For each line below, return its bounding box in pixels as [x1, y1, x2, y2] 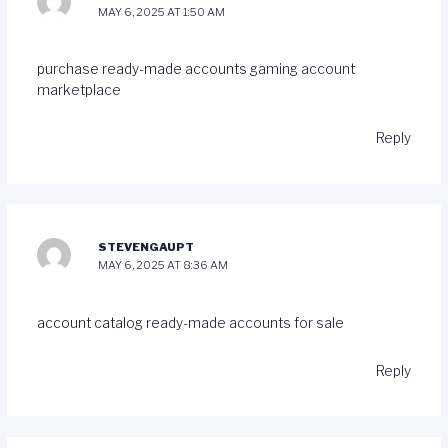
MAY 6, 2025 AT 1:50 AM [98, 4, 226, 19]
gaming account [249, 61, 355, 78]
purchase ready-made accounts [36, 61, 250, 78]
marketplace [36, 82, 121, 99]
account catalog [36, 314, 146, 331]
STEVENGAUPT [98, 240, 195, 255]
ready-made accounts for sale [145, 314, 344, 331]
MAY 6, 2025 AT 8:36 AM [98, 258, 229, 273]
